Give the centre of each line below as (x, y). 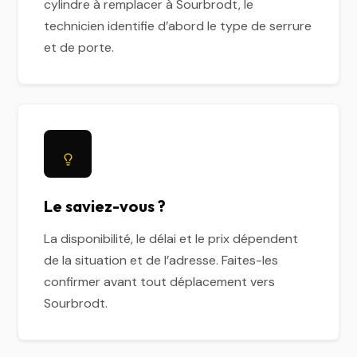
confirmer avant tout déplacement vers (160, 282)
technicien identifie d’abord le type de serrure (178, 26)
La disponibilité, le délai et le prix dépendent (171, 239)
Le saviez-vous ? (105, 206)
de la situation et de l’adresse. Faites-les (161, 260)
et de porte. (79, 47)
